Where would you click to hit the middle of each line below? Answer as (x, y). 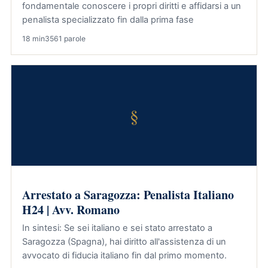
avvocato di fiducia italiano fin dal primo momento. (124, 255)
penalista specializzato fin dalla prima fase (108, 20)
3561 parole (65, 39)
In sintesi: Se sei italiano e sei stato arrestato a (117, 228)
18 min (33, 39)
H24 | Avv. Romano (71, 210)
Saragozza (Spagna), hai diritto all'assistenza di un (124, 242)
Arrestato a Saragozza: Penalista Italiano (128, 195)
